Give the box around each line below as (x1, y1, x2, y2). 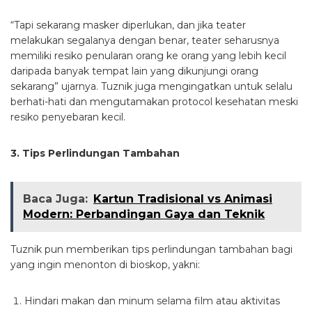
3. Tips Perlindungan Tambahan (10, 146, 180, 159)
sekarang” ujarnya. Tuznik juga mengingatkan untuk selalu (10, 79, 292, 93)
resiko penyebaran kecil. (10, 110, 125, 123)
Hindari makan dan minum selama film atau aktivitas (24, 294, 280, 307)
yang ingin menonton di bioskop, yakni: (10, 258, 200, 271)
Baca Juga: (23, 192, 88, 205)
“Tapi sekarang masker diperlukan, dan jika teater (10, 18, 246, 31)
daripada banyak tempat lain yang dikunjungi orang (10, 64, 258, 77)
